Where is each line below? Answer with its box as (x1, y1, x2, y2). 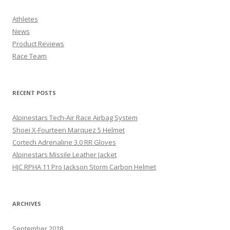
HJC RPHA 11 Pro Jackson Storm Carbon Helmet (12, 162, 156, 172)
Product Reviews (12, 39, 64, 49)
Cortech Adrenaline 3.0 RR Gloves (12, 138, 116, 147)
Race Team (12, 51, 47, 61)
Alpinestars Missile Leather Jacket (12, 150, 117, 160)
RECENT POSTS (12, 89, 56, 97)
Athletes (12, 14, 38, 24)
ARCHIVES (12, 200, 41, 208)
